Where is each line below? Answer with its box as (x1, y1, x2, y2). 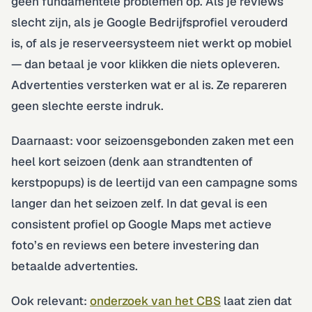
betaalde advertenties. (11, 258, 138, 274)
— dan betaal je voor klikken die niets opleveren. (11, 56, 280, 72)
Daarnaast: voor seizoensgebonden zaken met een (11, 132, 294, 148)
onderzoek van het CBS (90, 292, 221, 309)
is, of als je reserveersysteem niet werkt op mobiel (11, 35, 292, 51)
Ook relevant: (11, 292, 90, 309)
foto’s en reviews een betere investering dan (11, 237, 259, 253)
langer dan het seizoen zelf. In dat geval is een (11, 195, 267, 211)
